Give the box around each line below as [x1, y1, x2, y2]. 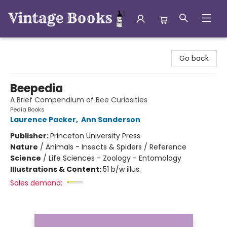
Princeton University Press [50, 131, 140, 141]
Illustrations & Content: [10, 164, 103, 174]
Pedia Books [10, 105, 45, 113]
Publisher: [10, 131, 50, 141]
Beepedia [10, 81, 63, 96]
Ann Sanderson [81, 115, 140, 125]
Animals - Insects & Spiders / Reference [46, 142, 186, 152]
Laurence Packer [10, 115, 76, 125]
